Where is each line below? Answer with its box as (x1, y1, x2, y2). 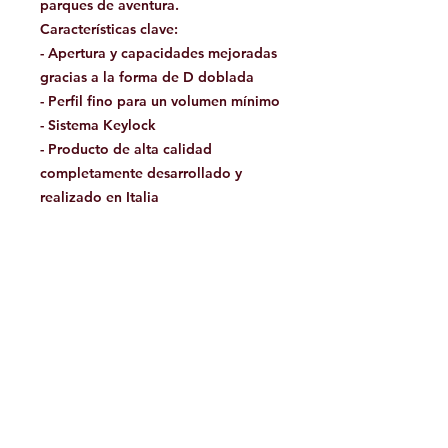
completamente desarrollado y (40, 164, 242, 183)
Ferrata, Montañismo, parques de (60, 284, 279, 303)
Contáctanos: (102, 415, 218, 439)
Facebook (126, 382, 194, 402)
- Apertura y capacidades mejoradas (40, 44, 277, 63)
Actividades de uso (40, 260, 165, 279)
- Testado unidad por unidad (40, 212, 226, 231)
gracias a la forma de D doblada (40, 68, 254, 87)
